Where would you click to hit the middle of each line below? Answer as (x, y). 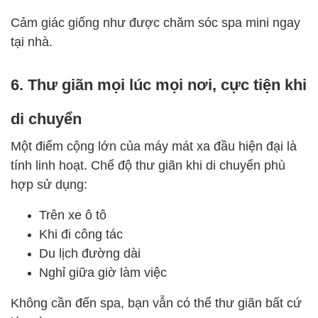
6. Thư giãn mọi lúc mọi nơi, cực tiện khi (159, 84)
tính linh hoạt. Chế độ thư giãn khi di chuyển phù (148, 164)
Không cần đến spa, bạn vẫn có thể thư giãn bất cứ (156, 302)
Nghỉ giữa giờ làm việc (103, 272)
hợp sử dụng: (49, 183)
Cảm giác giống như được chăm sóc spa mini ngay (155, 22)
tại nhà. (32, 41)
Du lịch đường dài (90, 252)
